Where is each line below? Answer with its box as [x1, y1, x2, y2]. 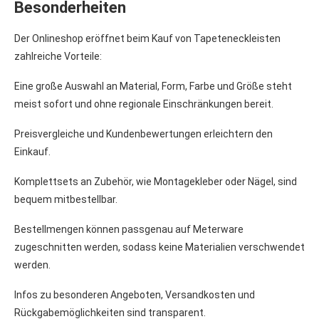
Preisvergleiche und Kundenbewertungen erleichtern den [14, 127, 273, 140]
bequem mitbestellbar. [14, 193, 117, 205]
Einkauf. [14, 145, 51, 157]
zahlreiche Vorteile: [14, 50, 102, 62]
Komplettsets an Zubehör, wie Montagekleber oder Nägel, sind [14, 175, 297, 187]
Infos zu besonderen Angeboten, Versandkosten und [14, 288, 255, 300]
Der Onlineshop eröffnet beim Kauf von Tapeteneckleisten [14, 32, 281, 44]
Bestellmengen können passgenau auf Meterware [14, 223, 244, 235]
